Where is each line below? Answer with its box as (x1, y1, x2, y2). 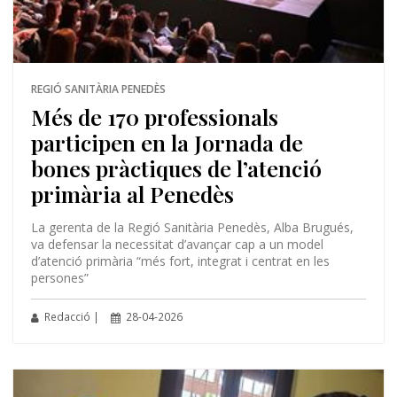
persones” (30, 269, 89, 286)
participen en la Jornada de (30, 128, 303, 157)
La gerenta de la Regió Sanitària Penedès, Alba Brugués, (30, 219, 354, 236)
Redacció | (41, 309, 99, 324)
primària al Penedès (30, 179, 234, 208)
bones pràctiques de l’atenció (30, 153, 322, 183)
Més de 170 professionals (30, 102, 278, 131)
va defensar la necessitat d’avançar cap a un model (30, 236, 323, 253)
